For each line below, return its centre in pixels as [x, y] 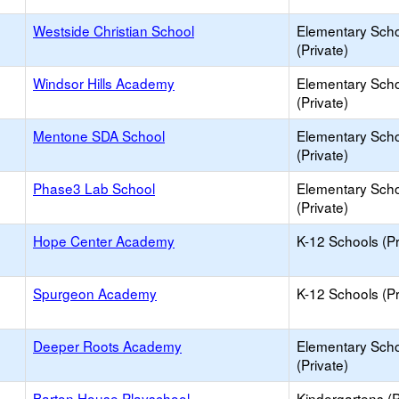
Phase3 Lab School [94, 188]
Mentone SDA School [99, 135]
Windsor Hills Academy [104, 83]
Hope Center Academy [104, 240]
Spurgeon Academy [95, 293]
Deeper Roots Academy [107, 346]
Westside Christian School [114, 30]
